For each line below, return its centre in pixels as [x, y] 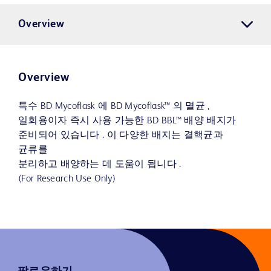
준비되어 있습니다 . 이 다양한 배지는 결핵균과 [121, 136]
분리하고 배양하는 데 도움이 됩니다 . [100, 165]
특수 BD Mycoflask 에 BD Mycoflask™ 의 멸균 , [114, 107]
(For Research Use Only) [67, 179]
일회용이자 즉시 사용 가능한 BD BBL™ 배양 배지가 [127, 121]
